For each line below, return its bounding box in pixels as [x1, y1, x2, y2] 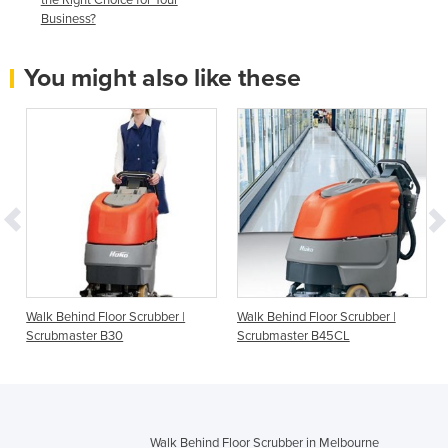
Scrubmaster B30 [26, 328, 124, 345]
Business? [40, 10, 96, 27]
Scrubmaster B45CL [236, 328, 350, 345]
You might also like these [24, 62, 301, 93]
